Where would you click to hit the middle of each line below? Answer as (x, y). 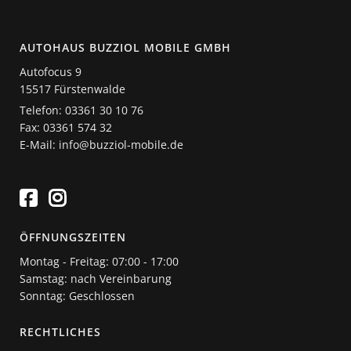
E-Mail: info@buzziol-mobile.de (101, 144)
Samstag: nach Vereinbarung (96, 278)
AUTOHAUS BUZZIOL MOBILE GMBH (125, 47)
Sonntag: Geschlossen (77, 295)
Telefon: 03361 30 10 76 (81, 110)
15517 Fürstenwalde (72, 89)
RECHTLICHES (60, 331)
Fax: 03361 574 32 (66, 127)
